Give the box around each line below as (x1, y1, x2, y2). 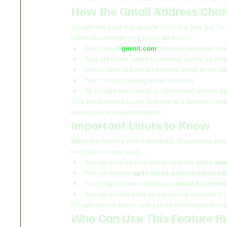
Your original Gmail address (85, 178, 171, 187)
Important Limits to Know (71, 117, 211, 132)
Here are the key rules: (71, 146, 141, 156)
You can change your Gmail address (85, 157, 197, 166)
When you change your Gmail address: (71, 32, 190, 42)
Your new (85, 43, 115, 52)
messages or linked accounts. (71, 107, 163, 116)
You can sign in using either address (85, 75, 195, 84)
